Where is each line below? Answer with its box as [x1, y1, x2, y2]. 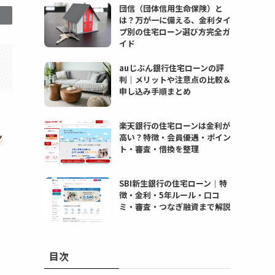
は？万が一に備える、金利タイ [118, 14, 231, 26]
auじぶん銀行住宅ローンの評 [118, 61, 224, 74]
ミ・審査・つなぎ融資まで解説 [118, 200, 231, 212]
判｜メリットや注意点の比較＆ [118, 73, 231, 85]
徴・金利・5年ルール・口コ [118, 188, 220, 201]
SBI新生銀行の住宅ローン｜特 [118, 177, 227, 189]
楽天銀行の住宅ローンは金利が [118, 119, 230, 131]
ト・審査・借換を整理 [118, 142, 199, 155]
